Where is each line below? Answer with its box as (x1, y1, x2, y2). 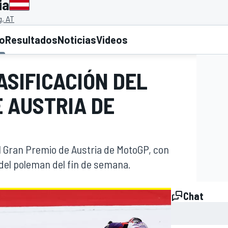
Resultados (5, 34, 58, 46)
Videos (96, 34, 128, 46)
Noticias (58, 34, 96, 46)
